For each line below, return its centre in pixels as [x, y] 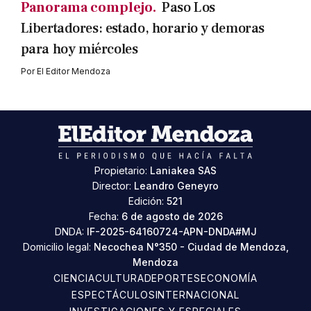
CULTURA [119, 278]
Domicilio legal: [58, 247]
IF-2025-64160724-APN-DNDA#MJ [171, 232]
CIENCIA [74, 278]
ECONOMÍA [229, 278]
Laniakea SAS [183, 170]
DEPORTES [173, 278]
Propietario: [122, 170]
